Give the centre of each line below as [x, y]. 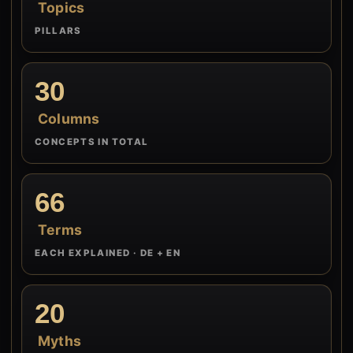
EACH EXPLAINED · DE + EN [108, 253]
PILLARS [58, 31]
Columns [69, 119]
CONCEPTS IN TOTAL [92, 142]
